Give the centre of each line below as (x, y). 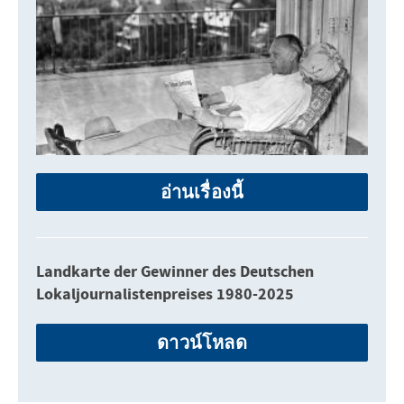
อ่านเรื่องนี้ (202, 191)
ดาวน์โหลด (202, 342)
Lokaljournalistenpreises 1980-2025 (165, 294)
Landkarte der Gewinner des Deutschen (175, 271)
